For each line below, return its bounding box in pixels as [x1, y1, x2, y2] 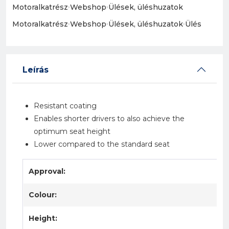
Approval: [29, 167, 65, 176]
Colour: [29, 190, 57, 199]
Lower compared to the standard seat [34, 140, 170, 149]
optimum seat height [34, 127, 110, 136]
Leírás [22, 64, 49, 75]
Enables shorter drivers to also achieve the [34, 114, 185, 123]
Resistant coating [34, 101, 97, 110]
